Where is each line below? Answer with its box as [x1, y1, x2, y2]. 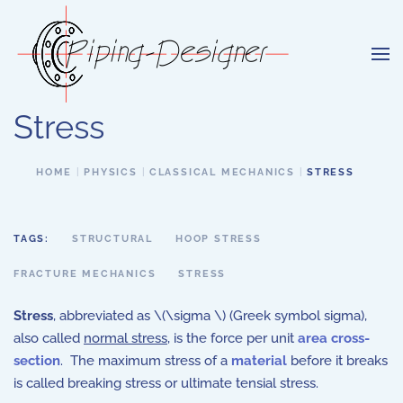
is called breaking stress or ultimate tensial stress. [13, 375, 322, 391]
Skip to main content [31, 33, 166, 49]
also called [13, 330, 84, 346]
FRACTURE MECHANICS [13, 268, 157, 280]
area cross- [298, 330, 370, 346]
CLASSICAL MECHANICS [148, 166, 296, 178]
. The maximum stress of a [60, 353, 231, 369]
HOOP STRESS [175, 233, 262, 245]
